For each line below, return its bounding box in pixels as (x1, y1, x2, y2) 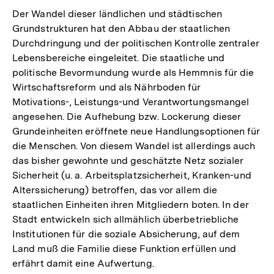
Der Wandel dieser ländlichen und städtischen (12, 7, 222, 20)
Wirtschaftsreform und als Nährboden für (12, 81, 201, 93)
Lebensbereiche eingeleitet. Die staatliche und (12, 51, 225, 64)
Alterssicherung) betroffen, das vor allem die (12, 183, 218, 196)
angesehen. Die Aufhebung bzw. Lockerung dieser (12, 110, 242, 122)
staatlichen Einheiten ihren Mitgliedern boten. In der (12, 198, 249, 210)
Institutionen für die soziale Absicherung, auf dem (12, 228, 240, 240)
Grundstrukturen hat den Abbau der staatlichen (12, 22, 231, 34)
